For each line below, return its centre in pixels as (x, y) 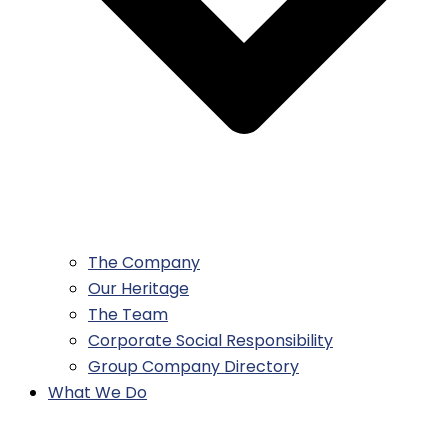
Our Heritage (138, 289)
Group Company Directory (193, 367)
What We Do (97, 393)
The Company (144, 263)
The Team (128, 315)
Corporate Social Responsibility (210, 341)
